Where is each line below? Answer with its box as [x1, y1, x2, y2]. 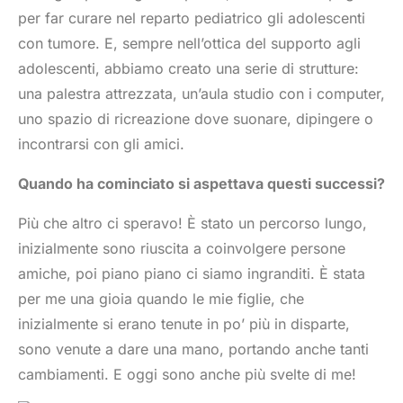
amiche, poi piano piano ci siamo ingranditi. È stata [18, 264, 365, 282]
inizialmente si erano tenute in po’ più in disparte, [18, 314, 350, 333]
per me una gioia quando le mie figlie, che [18, 289, 304, 308]
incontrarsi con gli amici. [18, 134, 184, 153]
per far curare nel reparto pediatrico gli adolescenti [18, 8, 365, 27]
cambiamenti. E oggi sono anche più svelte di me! [18, 364, 356, 383]
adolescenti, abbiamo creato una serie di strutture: [18, 58, 359, 77]
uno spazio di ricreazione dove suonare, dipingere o [18, 109, 373, 128]
